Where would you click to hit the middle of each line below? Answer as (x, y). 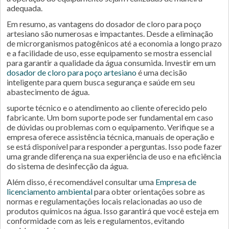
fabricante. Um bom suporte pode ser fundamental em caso (110, 117)
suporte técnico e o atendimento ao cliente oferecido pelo (107, 108)
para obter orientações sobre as (149, 191)
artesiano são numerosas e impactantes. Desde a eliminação (110, 33)
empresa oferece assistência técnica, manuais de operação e (110, 137)
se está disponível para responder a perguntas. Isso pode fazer (114, 146)
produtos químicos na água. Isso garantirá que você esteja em (113, 211)
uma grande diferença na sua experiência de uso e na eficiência (114, 156)
